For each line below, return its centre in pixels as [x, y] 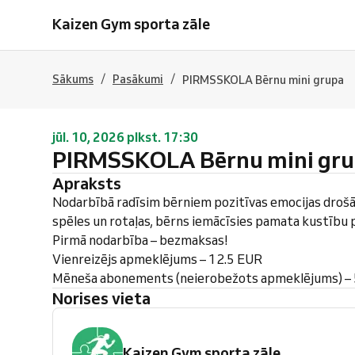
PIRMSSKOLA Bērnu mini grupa [263, 80]
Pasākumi [138, 79]
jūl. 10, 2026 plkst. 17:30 [125, 137]
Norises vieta [107, 298]
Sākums [73, 79]
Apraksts [93, 183]
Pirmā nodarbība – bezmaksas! [140, 240]
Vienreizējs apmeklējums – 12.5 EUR [157, 259]
